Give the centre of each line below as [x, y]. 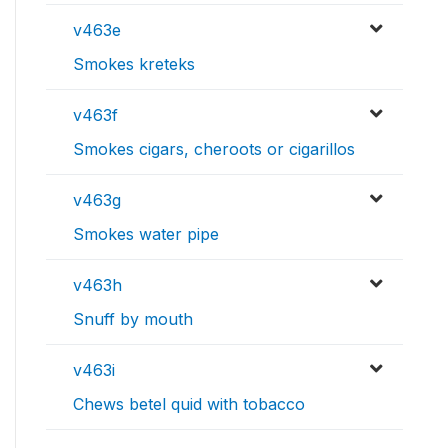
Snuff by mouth [133, 318]
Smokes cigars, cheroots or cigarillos [214, 148]
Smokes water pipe [146, 233]
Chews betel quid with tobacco [189, 403]
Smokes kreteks [134, 63]
